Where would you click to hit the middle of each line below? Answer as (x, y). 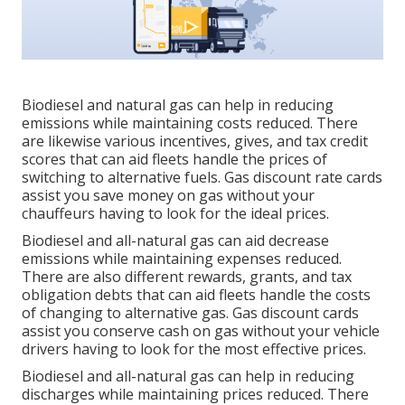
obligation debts (77, 295)
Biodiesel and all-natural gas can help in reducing (188, 377)
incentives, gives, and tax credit (264, 141)
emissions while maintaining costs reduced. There (190, 123)
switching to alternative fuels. (123, 178)
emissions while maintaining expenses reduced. (182, 259)
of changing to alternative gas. (127, 313)
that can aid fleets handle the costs (252, 295)
